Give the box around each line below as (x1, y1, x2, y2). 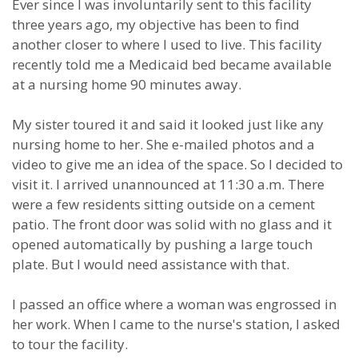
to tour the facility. (12, 335, 128, 353)
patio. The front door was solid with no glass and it (12, 215, 332, 233)
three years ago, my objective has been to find (12, 15, 300, 34)
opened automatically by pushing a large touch (12, 235, 312, 253)
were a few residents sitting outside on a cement (12, 195, 315, 213)
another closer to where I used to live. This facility (12, 35, 322, 54)
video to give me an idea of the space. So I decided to (12, 155, 343, 173)
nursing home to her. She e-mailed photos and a (12, 135, 315, 153)
